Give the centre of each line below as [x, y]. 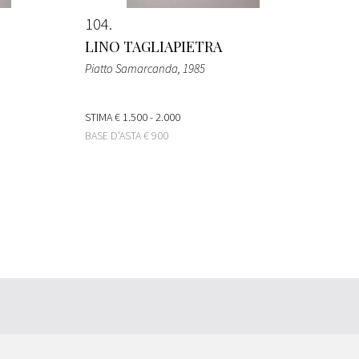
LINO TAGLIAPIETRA [153, 46]
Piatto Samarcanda [131, 68]
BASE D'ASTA [114, 135]
